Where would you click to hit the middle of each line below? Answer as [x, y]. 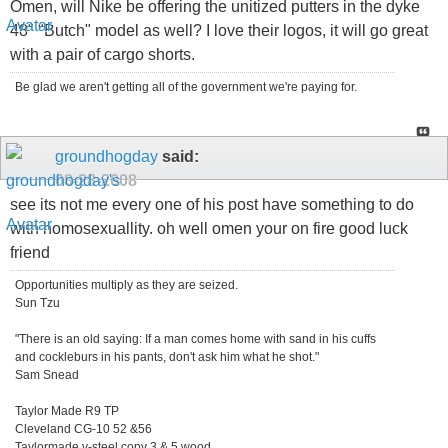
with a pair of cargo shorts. [102, 54]
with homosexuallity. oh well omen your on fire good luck [209, 229]
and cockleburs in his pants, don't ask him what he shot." [167, 357]
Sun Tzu [37, 303]
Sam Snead [47, 375]
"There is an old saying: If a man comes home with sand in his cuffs [195, 339]
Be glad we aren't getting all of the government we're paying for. [186, 86]
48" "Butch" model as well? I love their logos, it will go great [219, 30]
